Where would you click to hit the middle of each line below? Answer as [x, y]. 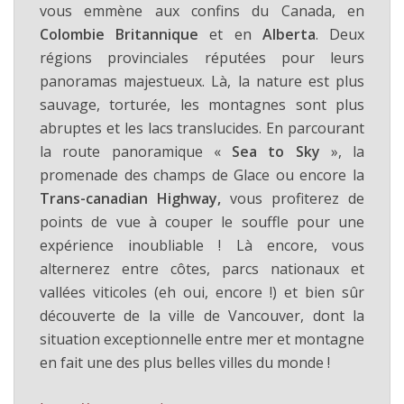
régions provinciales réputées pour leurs [202, 57]
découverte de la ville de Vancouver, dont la [202, 315]
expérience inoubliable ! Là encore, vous [202, 245]
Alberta [289, 34]
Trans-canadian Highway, [130, 198]
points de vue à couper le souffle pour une [202, 221]
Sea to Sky [276, 151]
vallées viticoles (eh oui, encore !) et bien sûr [202, 292]
